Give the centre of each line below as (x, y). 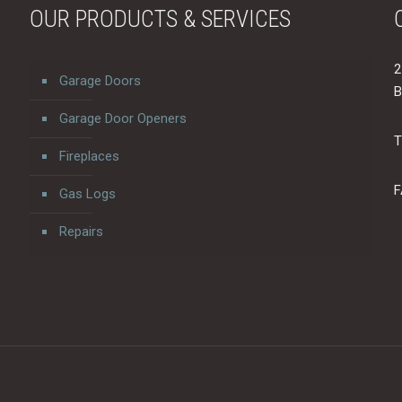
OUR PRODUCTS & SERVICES (160, 19)
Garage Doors (100, 81)
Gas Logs (87, 194)
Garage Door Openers (122, 118)
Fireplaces (89, 156)
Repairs (81, 232)
